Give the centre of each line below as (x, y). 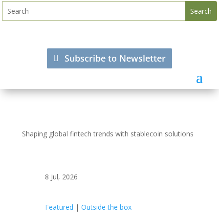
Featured (59, 207)
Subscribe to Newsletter (115, 58)
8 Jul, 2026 (61, 176)
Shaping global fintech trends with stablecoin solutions (108, 133)
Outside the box (106, 207)
